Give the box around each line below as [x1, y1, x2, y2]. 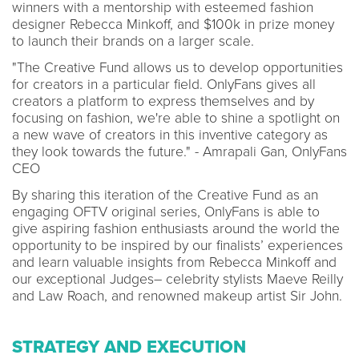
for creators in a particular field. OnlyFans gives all [12, 75, 316, 93]
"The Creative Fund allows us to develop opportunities [12, 58, 343, 76]
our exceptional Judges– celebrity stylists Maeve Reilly [12, 270, 343, 288]
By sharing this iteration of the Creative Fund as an [12, 186, 318, 204]
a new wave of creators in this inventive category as [12, 126, 328, 143]
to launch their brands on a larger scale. [12, 32, 258, 50]
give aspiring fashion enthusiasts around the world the [12, 220, 340, 237]
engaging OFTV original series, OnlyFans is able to [12, 203, 320, 220]
